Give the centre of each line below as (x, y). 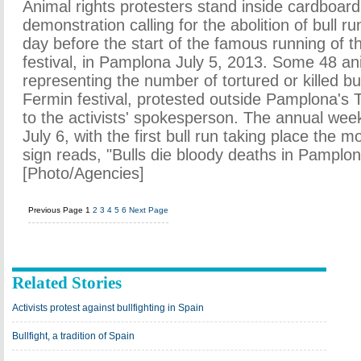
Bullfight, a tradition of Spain (73, 336)
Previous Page (56, 210)
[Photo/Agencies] (83, 173)
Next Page (149, 210)
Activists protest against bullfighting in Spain (108, 308)
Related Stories (67, 283)
